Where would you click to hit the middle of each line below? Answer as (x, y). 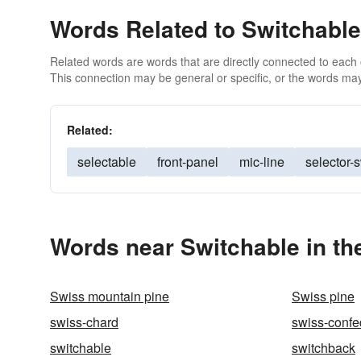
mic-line (262, 162)
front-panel (188, 162)
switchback (324, 348)
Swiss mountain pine (110, 296)
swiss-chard (84, 322)
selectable (107, 162)
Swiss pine (323, 296)
